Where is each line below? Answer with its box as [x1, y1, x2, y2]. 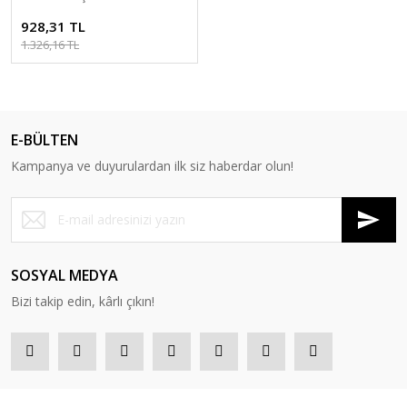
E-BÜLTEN [11, 129, 78, 150]
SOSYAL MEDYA [11, 264, 118, 285]
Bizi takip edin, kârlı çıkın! [11, 292, 154, 310]
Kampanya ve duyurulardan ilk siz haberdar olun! [11, 156, 293, 174]
